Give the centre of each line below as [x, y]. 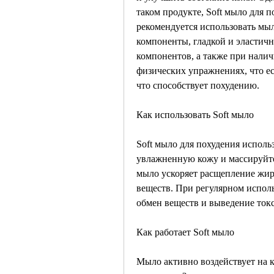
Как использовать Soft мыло [195, 115]
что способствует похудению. [199, 86]
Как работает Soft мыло [185, 232]
